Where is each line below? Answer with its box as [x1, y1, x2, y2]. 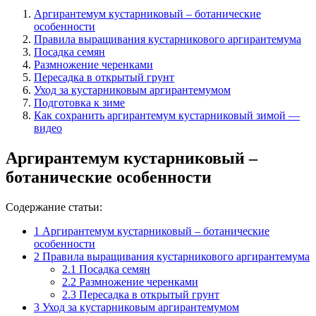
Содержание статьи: [6, 200, 102, 213]
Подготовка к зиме [34, 96, 125, 109]
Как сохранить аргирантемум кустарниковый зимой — [34, 109, 300, 121]
